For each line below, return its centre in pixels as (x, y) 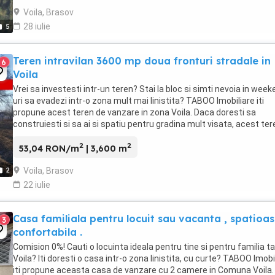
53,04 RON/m (49, 148)
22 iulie (37, 184)
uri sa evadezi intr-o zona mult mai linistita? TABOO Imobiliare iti (138, 101)
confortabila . (48, 232)
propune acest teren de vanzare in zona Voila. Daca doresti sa (134, 113)
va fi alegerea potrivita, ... (61, 136)
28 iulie (37, 26)
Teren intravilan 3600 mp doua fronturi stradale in (142, 61)
